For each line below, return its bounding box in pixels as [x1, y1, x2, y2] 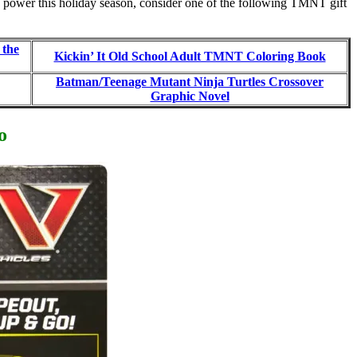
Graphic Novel [150, 89, 229, 104]
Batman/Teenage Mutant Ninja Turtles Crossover [56, 75, 324, 89]
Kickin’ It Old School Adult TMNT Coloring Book [53, 49, 326, 64]
